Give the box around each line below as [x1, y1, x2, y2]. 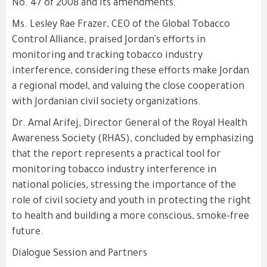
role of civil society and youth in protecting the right [12, 196, 251, 207]
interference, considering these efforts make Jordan [12, 66, 249, 77]
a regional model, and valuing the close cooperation [12, 82, 244, 92]
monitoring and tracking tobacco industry [12, 51, 203, 61]
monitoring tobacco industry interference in [12, 165, 216, 176]
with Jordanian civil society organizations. [12, 97, 201, 108]
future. [12, 227, 44, 238]
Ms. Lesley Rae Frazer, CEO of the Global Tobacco [12, 20, 230, 30]
